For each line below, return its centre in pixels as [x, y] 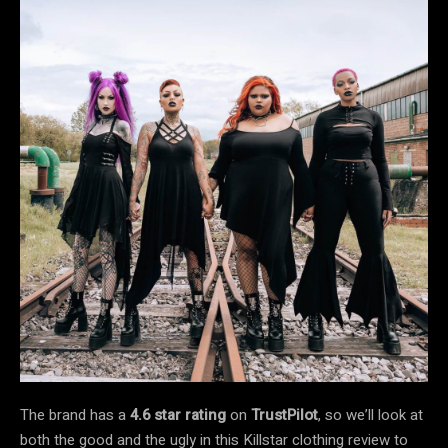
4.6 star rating [178, 414]
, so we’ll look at [370, 414]
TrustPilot [284, 414]
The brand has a [75, 414]
